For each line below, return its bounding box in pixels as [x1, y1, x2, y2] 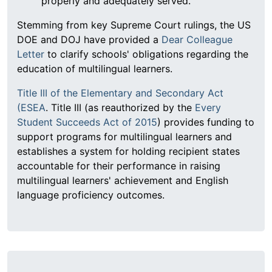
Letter [17, 48, 44, 61]
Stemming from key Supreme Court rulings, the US [17, 19, 251, 32]
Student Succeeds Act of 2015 [17, 116, 157, 129]
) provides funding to [157, 116, 254, 129]
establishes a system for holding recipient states [17, 145, 240, 158]
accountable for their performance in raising [17, 160, 220, 172]
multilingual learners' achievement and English [17, 174, 228, 187]
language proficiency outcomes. [17, 189, 165, 202]
